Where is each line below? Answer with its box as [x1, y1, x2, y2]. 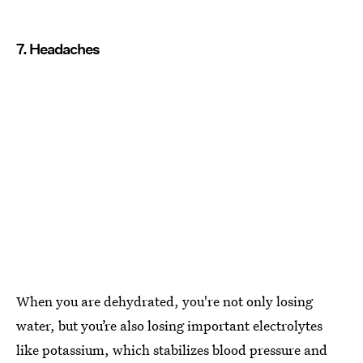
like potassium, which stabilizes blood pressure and [16, 340, 327, 360]
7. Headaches [16, 41, 100, 58]
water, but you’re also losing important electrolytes [16, 316, 322, 335]
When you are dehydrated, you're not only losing [16, 292, 313, 311]
